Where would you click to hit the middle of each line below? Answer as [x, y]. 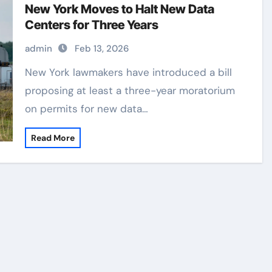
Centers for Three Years [92, 25]
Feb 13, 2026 [102, 49]
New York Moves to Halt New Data [120, 9]
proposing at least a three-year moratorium [130, 90]
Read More [53, 138]
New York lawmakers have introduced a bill [29, 72]
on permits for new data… [87, 109]
